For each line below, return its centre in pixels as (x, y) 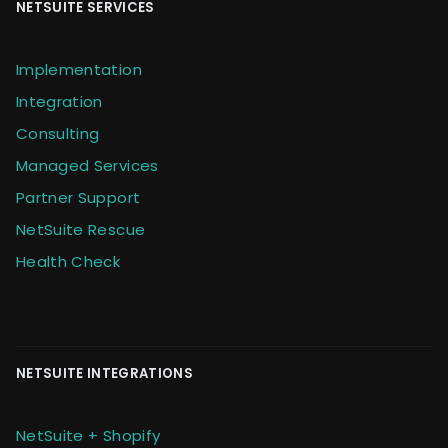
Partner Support (78, 197)
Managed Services (87, 165)
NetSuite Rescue (81, 229)
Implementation (79, 69)
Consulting (58, 133)
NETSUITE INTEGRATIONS (104, 373)
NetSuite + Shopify (88, 435)
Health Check (68, 261)
